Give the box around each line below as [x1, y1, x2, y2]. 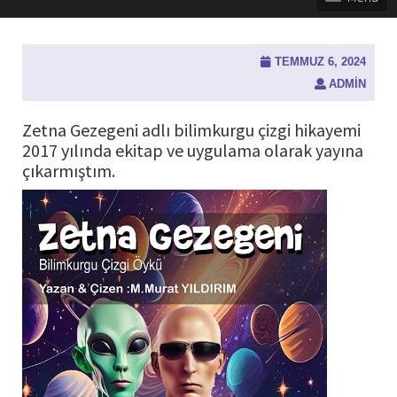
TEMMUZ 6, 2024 [275, 55, 366, 68]
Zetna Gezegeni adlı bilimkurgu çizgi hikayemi [22, 119, 361, 141]
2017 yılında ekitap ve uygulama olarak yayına [22, 139, 363, 161]
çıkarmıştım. [22, 160, 115, 182]
